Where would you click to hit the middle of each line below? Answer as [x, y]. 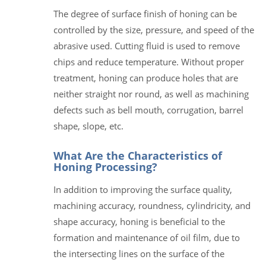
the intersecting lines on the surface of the [139, 253]
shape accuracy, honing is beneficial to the [139, 221]
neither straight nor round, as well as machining [151, 94]
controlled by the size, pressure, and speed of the [154, 29]
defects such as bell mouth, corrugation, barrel [148, 110]
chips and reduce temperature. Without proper [149, 61]
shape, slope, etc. [88, 126]
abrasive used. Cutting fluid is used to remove [147, 45]
